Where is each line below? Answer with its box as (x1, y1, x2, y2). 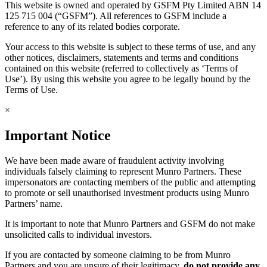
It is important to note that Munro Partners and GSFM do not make (5, 218, 255, 229)
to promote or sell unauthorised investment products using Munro (5, 187, 249, 198)
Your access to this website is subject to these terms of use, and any (5, 42, 256, 52)
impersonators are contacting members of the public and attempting (5, 176, 256, 187)
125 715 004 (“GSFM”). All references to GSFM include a (5, 11, 226, 21)
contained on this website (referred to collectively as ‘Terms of (5, 63, 238, 74)
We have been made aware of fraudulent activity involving (5, 155, 224, 166)
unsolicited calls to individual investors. (5, 229, 152, 240)
